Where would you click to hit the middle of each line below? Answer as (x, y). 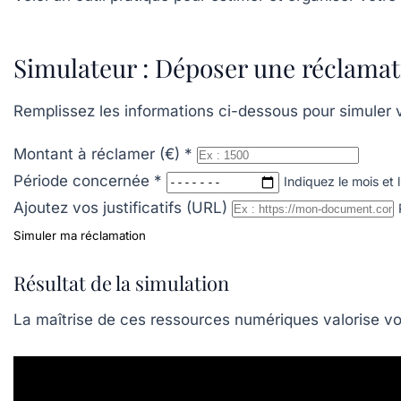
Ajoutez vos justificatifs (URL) (120, 208)
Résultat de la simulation (121, 283)
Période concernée (84, 181)
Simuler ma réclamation (80, 236)
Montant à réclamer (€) (99, 154)
